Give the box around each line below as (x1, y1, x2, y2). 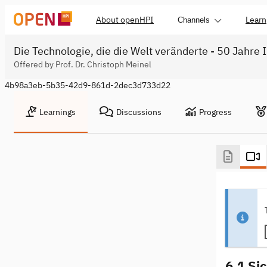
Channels (178, 15, 210, 24)
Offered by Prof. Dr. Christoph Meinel (14, 59, 151, 70)
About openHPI (96, 14, 154, 25)
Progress (199, 107, 232, 117)
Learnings (39, 107, 76, 117)
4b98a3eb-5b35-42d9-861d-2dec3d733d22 (5, 80, 170, 91)
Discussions (116, 107, 162, 117)
